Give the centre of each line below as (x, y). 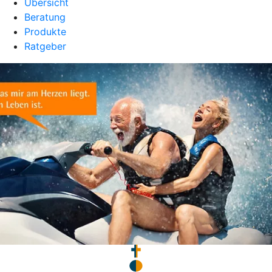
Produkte (45, 32)
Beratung (45, 17)
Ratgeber (45, 46)
